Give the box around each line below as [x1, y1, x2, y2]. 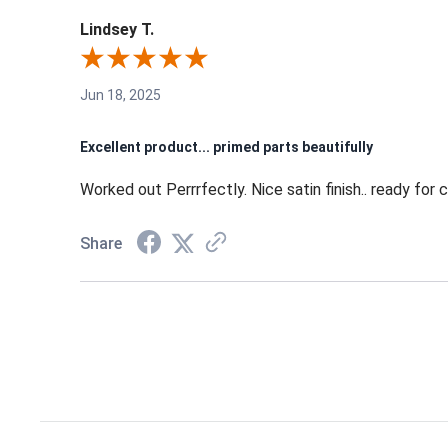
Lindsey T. [80, 20, 154, 39]
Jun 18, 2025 [80, 87, 161, 104]
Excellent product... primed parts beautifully [80, 138, 373, 155]
